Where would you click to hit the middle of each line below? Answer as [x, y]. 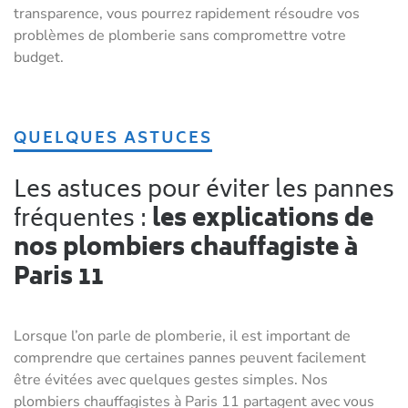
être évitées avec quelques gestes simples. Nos [171, 380]
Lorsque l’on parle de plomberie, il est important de [182, 337]
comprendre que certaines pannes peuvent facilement [190, 358]
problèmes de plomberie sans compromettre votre [180, 36]
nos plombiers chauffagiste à [186, 250]
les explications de [263, 221]
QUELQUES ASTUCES [120, 140]
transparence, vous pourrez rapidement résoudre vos [187, 14]
